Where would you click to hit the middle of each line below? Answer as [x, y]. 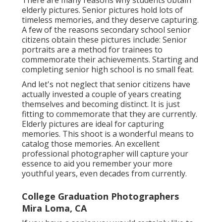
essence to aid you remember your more [97, 164]
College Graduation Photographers [100, 196]
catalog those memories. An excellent [91, 144]
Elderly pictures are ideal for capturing [93, 124]
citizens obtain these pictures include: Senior [104, 40]
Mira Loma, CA [54, 208]
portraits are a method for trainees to [92, 50]
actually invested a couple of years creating [102, 94]
